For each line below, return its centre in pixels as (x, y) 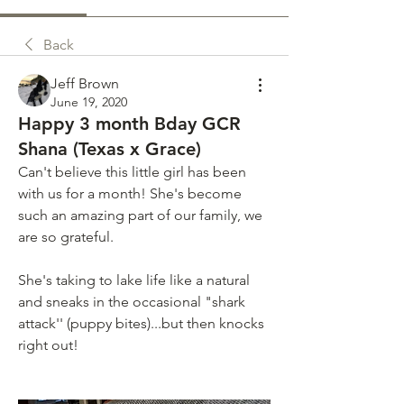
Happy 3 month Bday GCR (129, 124)
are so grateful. (66, 237)
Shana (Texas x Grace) (110, 149)
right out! (48, 345)
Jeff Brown (85, 83)
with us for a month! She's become (130, 193)
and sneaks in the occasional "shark (132, 302)
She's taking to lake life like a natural (134, 280)
